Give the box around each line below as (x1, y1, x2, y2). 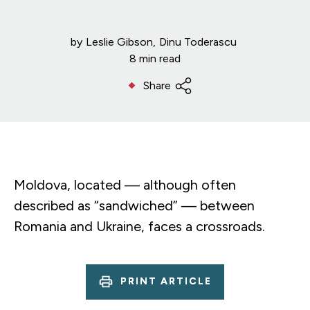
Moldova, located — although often (14, 176, 236, 193)
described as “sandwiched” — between (14, 197, 255, 214)
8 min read (129, 51, 181, 65)
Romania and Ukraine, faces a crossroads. (14, 217, 265, 235)
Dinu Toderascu (158, 35, 237, 48)
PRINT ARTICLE (120, 275, 212, 288)
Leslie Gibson (85, 35, 153, 48)
